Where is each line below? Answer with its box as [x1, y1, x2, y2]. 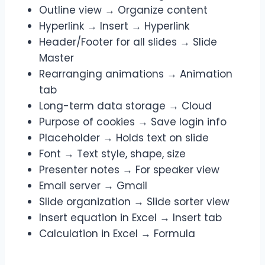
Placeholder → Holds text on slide [39, 131, 209, 146]
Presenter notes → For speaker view [39, 163, 219, 177]
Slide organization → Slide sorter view [39, 195, 230, 209]
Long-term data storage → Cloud [39, 99, 212, 114]
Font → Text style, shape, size [39, 147, 186, 161]
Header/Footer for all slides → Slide [39, 35, 217, 50]
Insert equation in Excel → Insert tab [39, 211, 222, 225]
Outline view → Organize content [39, 3, 208, 18]
